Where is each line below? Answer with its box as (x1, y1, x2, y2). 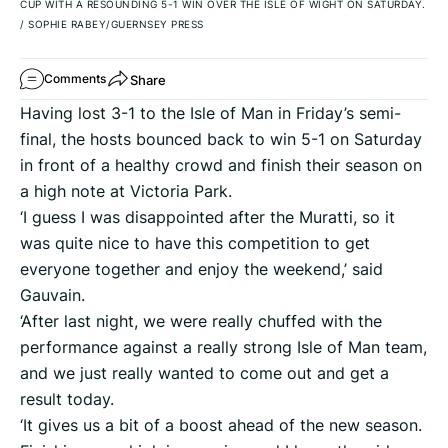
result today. (20, 388, 114, 411)
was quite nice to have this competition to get (20, 232, 370, 255)
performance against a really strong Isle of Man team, (20, 336, 427, 359)
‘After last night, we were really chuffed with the (20, 310, 382, 333)
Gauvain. (20, 284, 85, 307)
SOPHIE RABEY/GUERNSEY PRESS (24, 17, 204, 32)
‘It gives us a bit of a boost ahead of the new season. (20, 414, 422, 437)
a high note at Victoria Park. (20, 180, 232, 203)
